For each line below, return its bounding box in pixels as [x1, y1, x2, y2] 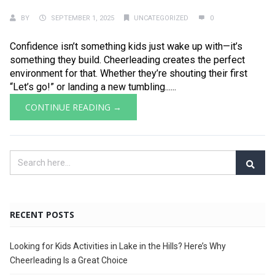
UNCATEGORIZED [134, 14, 188, 22]
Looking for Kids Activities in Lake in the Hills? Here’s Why [10, 241, 226, 251]
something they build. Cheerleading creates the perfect [10, 54, 245, 66]
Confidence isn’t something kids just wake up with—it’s [10, 41, 242, 52]
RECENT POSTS [10, 209, 74, 220]
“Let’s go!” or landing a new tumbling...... [10, 81, 176, 93]
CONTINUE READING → [25, 101, 122, 113]
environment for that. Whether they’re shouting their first [10, 68, 247, 79]
